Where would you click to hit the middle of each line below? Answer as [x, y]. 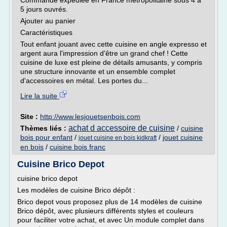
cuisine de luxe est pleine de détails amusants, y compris [111, 62]
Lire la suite [40, 96]
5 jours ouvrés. [44, 9]
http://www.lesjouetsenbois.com [90, 117]
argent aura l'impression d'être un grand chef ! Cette [104, 53]
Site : [30, 117]
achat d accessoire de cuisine [122, 128]
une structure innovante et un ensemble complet [98, 71]
